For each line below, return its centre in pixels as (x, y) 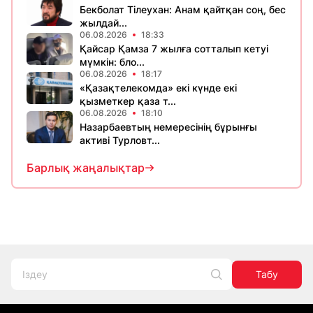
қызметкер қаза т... (128, 101)
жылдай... (103, 23)
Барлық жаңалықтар (86, 168)
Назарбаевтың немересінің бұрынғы (168, 127)
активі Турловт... (120, 140)
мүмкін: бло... (112, 62)
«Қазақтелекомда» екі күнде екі (158, 88)
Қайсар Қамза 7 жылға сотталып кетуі (174, 49)
